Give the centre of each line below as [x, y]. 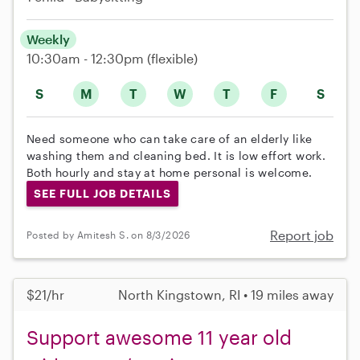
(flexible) [172, 59]
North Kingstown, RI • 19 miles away [226, 294]
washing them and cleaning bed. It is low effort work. [176, 156]
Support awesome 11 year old [159, 337]
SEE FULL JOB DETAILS [102, 194]
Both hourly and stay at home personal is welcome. [170, 173]
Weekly [48, 39]
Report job [302, 235]
